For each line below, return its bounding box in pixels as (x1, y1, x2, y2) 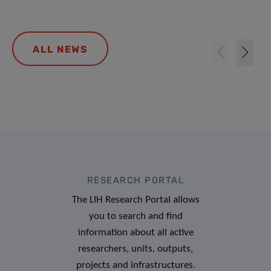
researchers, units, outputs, (78, 243, 193, 254)
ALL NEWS (33, 43, 88, 55)
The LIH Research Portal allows (71, 194, 200, 205)
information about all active (77, 227, 194, 238)
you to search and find (88, 211, 183, 221)
